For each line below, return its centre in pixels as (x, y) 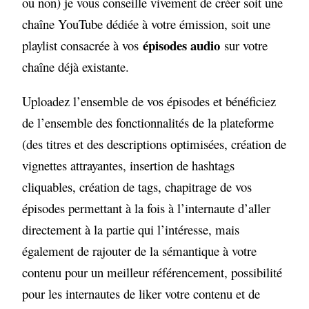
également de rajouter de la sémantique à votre (140, 250)
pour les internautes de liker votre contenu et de (141, 293)
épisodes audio (182, 45)
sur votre (244, 45)
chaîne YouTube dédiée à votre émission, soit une (147, 23)
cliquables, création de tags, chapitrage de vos (137, 186)
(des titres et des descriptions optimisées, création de (154, 143)
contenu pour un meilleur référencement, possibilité (152, 272)
